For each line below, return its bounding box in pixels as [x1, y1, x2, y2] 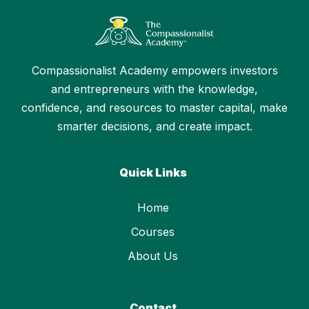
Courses [131, 224, 175, 239]
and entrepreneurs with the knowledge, [51, 81, 258, 96]
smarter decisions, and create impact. [57, 119, 252, 133]
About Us [128, 248, 178, 263]
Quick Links [119, 165, 187, 179]
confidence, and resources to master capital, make [21, 100, 288, 114]
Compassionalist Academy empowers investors [31, 63, 278, 77]
